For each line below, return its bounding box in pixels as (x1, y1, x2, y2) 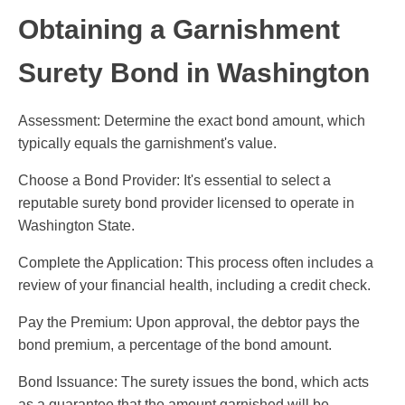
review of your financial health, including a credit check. (18, 278, 371, 294)
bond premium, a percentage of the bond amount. (18, 337, 332, 353)
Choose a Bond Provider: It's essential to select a (18, 173, 331, 189)
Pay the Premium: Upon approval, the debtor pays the (18, 315, 360, 331)
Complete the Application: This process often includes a (18, 255, 373, 271)
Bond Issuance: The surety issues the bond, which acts (18, 374, 369, 391)
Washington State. (18, 218, 135, 234)
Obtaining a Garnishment (18, 14, 340, 45)
